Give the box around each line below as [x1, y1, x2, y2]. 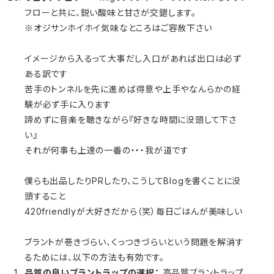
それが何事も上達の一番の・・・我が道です [24, 145, 190, 155]
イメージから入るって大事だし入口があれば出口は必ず [24, 53, 242, 64]
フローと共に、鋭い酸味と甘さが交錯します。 [24, 7, 196, 18]
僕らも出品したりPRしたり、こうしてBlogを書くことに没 [24, 176, 242, 186]
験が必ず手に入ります [24, 99, 111, 109]
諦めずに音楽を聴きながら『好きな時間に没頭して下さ [24, 114, 237, 125]
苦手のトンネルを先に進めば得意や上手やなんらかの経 [24, 84, 241, 94]
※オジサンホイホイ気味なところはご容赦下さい [24, 23, 212, 33]
